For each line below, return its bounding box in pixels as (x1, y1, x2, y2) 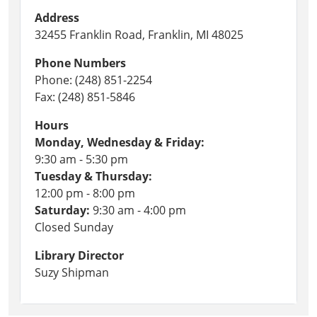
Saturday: (35, 202, 90, 218)
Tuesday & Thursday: (35, 168, 152, 184)
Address (35, 9, 79, 25)
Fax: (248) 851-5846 (35, 88, 135, 105)
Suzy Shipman (35, 264, 109, 280)
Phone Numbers (35, 54, 126, 71)
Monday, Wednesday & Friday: (35, 134, 204, 150)
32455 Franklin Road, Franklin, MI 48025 (35, 26, 243, 42)
